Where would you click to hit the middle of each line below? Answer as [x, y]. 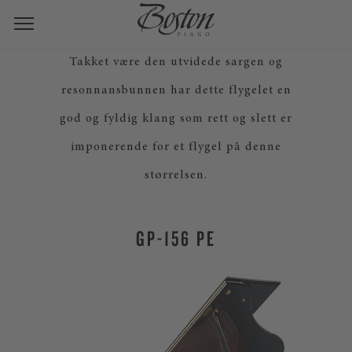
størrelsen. [176, 175]
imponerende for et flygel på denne [176, 147]
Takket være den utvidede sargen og [176, 62]
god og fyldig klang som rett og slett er [176, 119]
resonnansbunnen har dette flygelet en [176, 90]
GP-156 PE [176, 238]
